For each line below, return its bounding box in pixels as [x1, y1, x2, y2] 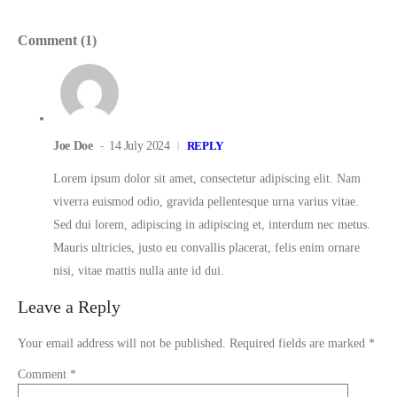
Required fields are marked [230, 336, 369, 350]
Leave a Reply [18, 297, 121, 316]
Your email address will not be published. [18, 336, 226, 350]
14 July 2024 [108, 138, 170, 152]
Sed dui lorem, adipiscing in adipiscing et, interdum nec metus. [53, 217, 370, 231]
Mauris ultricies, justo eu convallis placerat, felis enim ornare [53, 240, 360, 254]
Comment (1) [18, 31, 97, 49]
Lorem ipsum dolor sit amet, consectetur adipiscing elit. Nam [53, 171, 361, 185]
